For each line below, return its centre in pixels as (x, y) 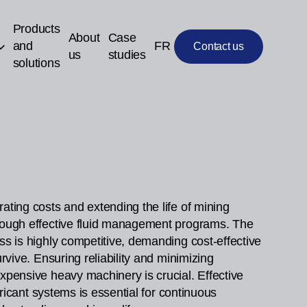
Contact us (219, 46)
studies (127, 54)
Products (36, 29)
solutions (36, 63)
